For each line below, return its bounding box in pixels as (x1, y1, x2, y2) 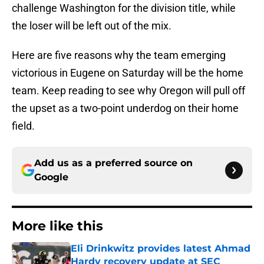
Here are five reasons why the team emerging (12, 49, 226, 62)
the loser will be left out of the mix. (12, 19, 171, 32)
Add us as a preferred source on (34, 157, 193, 169)
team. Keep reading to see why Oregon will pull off (12, 84, 245, 97)
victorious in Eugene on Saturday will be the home (12, 67, 243, 80)
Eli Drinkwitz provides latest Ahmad (71, 243, 250, 255)
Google (34, 171, 68, 183)
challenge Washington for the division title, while (12, 2, 236, 15)
